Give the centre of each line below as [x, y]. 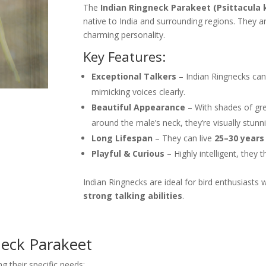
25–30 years [240, 138]
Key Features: [125, 56]
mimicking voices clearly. [139, 91]
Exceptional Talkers [134, 76]
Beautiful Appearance [139, 107]
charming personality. [124, 34]
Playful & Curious [128, 153]
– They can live [184, 138]
